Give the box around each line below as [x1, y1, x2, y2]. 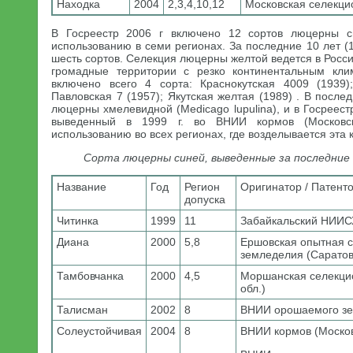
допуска [184, 193, 225, 206]
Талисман [57, 303, 108, 316]
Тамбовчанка [57, 269, 124, 282]
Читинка [57, 214, 98, 227]
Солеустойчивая [57, 325, 142, 337]
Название [57, 180, 106, 193]
